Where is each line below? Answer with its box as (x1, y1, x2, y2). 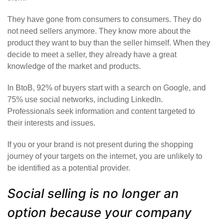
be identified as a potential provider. (7, 164, 130, 173)
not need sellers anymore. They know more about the (7, 27, 191, 36)
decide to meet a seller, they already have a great (7, 50, 176, 59)
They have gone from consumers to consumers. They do (7, 15, 201, 24)
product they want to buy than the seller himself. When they (7, 39, 210, 47)
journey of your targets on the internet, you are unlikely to (7, 152, 202, 161)
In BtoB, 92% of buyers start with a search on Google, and (7, 84, 206, 92)
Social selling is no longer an (7, 186, 179, 201)
